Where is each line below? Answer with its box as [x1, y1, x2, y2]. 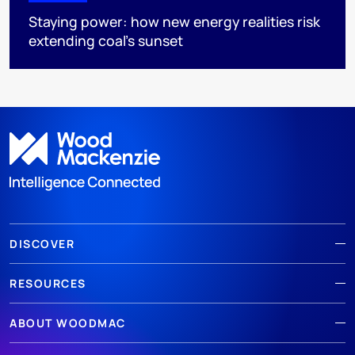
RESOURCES [10, 275, 86, 291]
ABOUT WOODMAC [10, 315, 126, 330]
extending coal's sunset [29, 31, 183, 51]
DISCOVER [10, 235, 74, 251]
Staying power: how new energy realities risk [29, 12, 320, 32]
